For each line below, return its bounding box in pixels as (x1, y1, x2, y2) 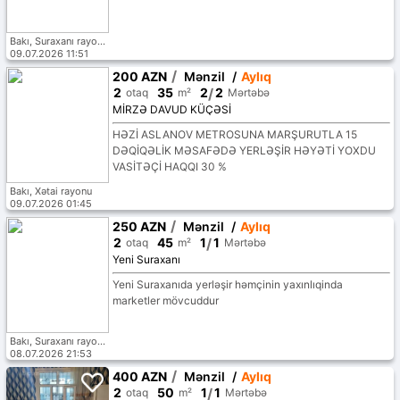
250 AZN (112, 219, 166, 235)
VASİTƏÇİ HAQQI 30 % (112, 160, 227, 174)
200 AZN (112, 69, 167, 85)
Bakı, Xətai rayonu (9, 185, 92, 198)
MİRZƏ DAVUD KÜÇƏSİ (112, 103, 231, 117)
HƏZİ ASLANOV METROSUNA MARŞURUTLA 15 (112, 128, 357, 142)
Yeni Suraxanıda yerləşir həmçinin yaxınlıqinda (112, 278, 343, 292)
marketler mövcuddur (112, 294, 219, 308)
